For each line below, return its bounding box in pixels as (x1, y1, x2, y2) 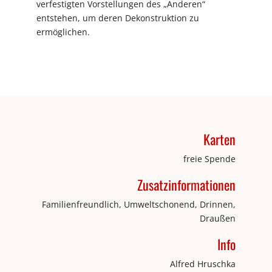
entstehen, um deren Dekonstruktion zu (36, 12, 199, 24)
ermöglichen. (36, 26, 90, 38)
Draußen (200, 212, 236, 225)
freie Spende (183, 153, 236, 165)
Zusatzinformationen (137, 175, 236, 195)
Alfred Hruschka (170, 258, 236, 270)
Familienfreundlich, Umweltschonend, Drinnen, (42, 199, 236, 211)
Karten (203, 129, 236, 149)
